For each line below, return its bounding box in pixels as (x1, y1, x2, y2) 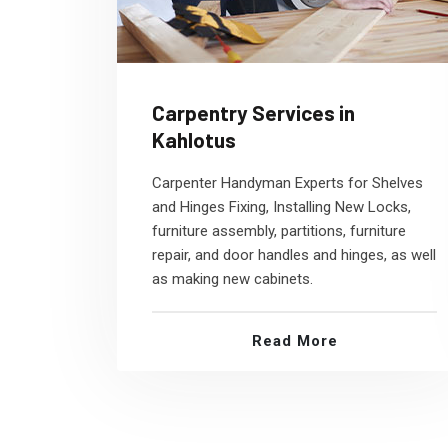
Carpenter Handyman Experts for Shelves (152, 174, 423, 192)
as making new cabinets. (152, 270, 313, 288)
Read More (251, 332, 338, 350)
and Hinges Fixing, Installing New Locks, (152, 198, 411, 216)
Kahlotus (152, 127, 236, 152)
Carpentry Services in (152, 100, 355, 125)
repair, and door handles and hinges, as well (152, 246, 436, 264)
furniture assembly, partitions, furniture (152, 222, 406, 240)
